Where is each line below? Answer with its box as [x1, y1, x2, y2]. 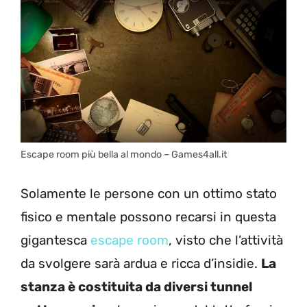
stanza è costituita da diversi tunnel [21, 279, 252, 295]
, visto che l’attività [169, 232, 283, 249]
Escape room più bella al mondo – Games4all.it [21, 148, 228, 160]
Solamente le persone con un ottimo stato [21, 186, 277, 202]
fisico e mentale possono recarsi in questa [21, 209, 276, 225]
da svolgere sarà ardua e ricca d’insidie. [21, 256, 261, 272]
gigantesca [21, 232, 90, 249]
